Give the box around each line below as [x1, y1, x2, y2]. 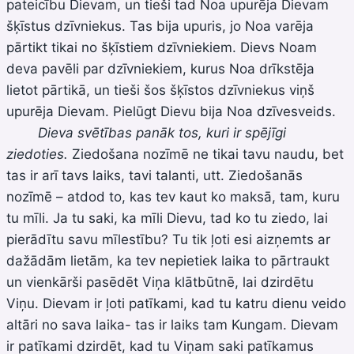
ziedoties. [6, 145, 68, 162]
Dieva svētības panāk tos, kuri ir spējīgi [6, 124, 286, 141]
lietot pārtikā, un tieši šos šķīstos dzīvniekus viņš [6, 81, 314, 98]
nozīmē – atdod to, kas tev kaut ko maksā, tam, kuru [6, 188, 340, 205]
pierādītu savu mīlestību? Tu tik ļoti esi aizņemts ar [6, 231, 330, 247]
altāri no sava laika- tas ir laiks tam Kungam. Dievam [6, 316, 338, 333]
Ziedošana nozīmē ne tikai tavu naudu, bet [68, 145, 344, 162]
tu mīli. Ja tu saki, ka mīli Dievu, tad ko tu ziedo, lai [6, 209, 328, 226]
